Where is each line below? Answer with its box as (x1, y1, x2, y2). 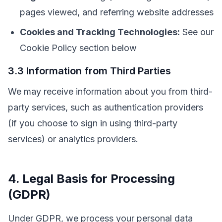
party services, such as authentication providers (8, 102, 203, 112)
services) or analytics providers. (8, 134, 138, 144)
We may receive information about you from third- (8, 86, 213, 97)
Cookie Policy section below (20, 43, 137, 53)
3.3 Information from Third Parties (8, 65, 171, 77)
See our (180, 27, 214, 37)
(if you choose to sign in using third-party (8, 118, 177, 128)
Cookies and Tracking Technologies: (20, 27, 180, 37)
